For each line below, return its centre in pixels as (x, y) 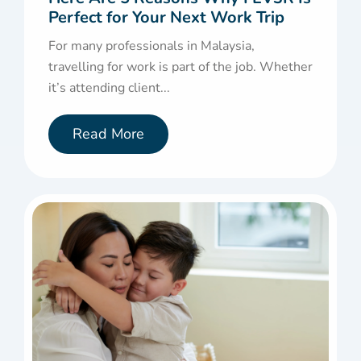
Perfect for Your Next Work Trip (166, 18)
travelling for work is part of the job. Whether (180, 67)
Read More (108, 134)
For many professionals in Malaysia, (151, 46)
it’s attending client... (109, 88)
